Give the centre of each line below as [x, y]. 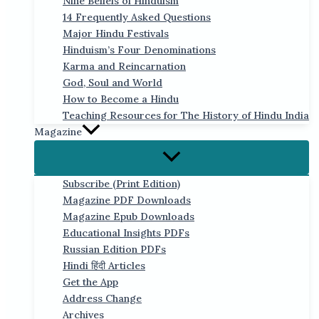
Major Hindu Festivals [116, 34]
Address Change [102, 299]
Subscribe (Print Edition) [121, 184]
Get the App [90, 282]
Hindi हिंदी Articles [104, 266]
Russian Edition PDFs [114, 250]
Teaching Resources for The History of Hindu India [186, 116]
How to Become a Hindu [121, 99]
